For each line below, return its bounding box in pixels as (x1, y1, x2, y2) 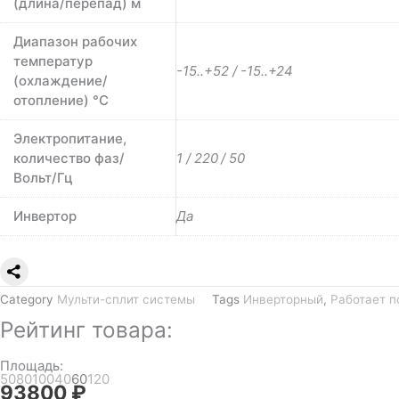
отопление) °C (13, 92, 109, 110)
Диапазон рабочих (13, 33, 137, 51)
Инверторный (243, 292, 323, 307)
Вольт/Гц (13, 169, 73, 187)
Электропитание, (13, 130, 126, 148)
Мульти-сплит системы (57, 292, 195, 307)
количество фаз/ (13, 150, 125, 167)
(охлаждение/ (13, 72, 108, 90)
